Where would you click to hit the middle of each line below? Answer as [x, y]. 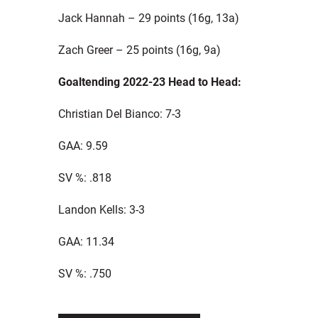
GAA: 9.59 [83, 146]
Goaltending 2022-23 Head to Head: [149, 82]
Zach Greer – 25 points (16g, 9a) [139, 50]
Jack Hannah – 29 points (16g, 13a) [148, 18]
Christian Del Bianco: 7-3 [119, 114]
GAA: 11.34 [86, 241]
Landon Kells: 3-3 [101, 209]
